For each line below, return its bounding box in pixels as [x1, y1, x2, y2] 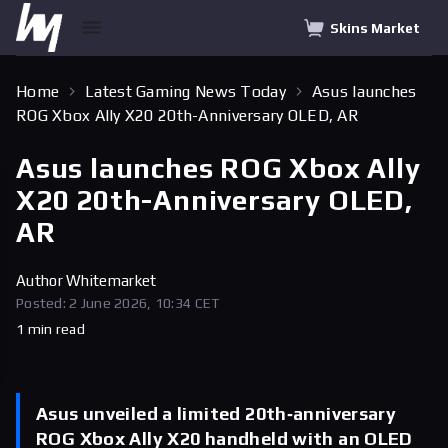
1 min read [16, 321, 85, 337]
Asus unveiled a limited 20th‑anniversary [36, 403, 397, 424]
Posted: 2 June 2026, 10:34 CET [16, 295, 220, 311]
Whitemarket [66, 272, 157, 289]
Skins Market [330, 19, 420, 36]
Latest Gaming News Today [85, 82, 286, 101]
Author [16, 272, 67, 289]
